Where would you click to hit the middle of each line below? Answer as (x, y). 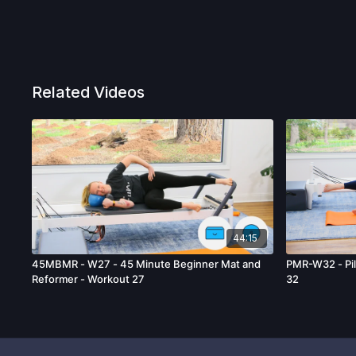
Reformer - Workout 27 (89, 279)
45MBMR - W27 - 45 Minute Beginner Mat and (147, 264)
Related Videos (89, 92)
